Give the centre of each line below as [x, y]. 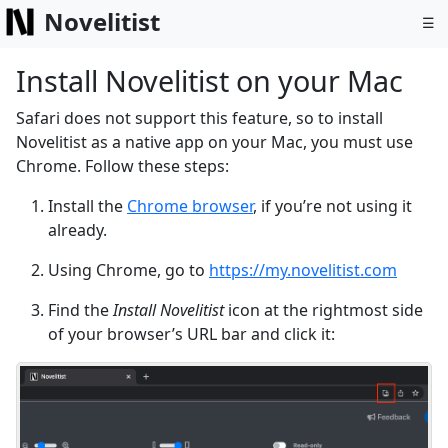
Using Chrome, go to [128, 270]
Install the [87, 206]
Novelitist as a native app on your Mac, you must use [214, 142]
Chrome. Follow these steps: [122, 166]
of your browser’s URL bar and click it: [191, 334]
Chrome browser [190, 206]
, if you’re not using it [332, 206]
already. [77, 230]
